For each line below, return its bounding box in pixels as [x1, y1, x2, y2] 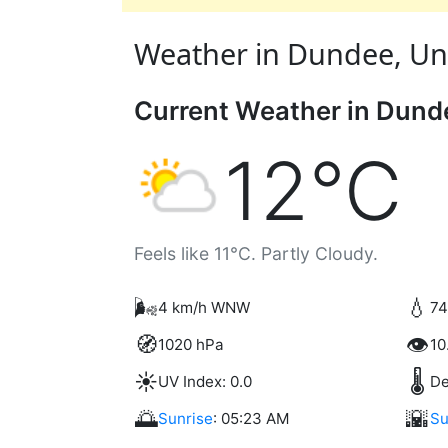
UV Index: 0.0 [158, 372, 252, 391]
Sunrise [158, 409, 213, 428]
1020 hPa [158, 335, 224, 354]
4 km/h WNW [158, 298, 250, 317]
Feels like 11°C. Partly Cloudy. [134, 243, 378, 264]
